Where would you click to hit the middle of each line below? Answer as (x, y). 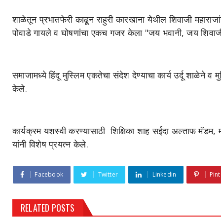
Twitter (108, 174)
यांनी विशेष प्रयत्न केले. (50, 144)
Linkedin (164, 174)
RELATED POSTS (48, 208)
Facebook (49, 174)
